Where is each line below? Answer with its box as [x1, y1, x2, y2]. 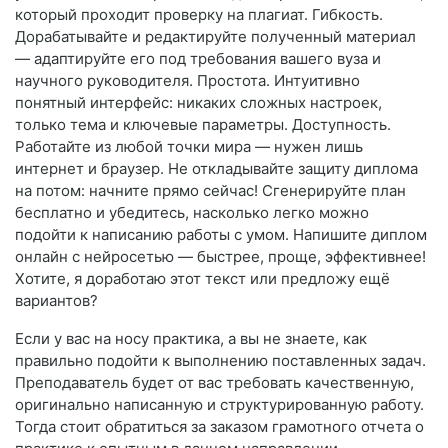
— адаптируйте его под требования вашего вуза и [15, 49, 381, 69]
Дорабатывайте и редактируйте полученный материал [15, 27, 416, 47]
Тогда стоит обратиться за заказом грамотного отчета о [15, 417, 424, 437]
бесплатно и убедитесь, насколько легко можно [15, 203, 369, 223]
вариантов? [15, 291, 98, 311]
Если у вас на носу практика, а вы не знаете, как [15, 329, 367, 349]
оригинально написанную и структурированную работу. [15, 395, 424, 415]
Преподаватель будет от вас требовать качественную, [15, 373, 414, 393]
